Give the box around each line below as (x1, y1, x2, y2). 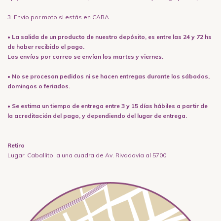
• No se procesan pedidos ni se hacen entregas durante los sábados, (7, 72, 210, 80)
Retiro (7, 141, 25, 149)
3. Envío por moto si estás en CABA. (7, 13, 110, 21)
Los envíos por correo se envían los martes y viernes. (7, 52, 163, 60)
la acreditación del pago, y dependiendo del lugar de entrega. (7, 111, 187, 119)
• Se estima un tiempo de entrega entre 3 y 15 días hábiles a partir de (7, 102, 208, 110)
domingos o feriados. (7, 82, 70, 90)
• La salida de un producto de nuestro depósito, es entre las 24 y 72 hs (7, 33, 212, 40)
